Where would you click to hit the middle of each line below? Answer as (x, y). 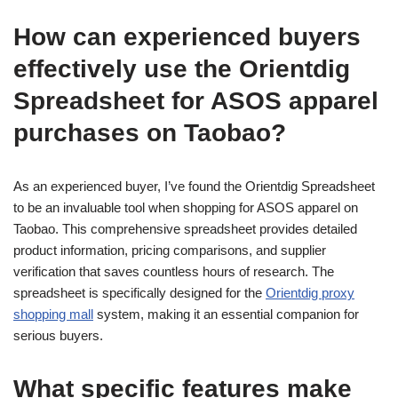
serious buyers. (58, 335)
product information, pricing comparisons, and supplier (170, 250)
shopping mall (53, 314)
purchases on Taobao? (150, 133)
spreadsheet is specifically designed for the (139, 293)
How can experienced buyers (187, 37)
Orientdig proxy (310, 293)
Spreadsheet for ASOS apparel (196, 101)
